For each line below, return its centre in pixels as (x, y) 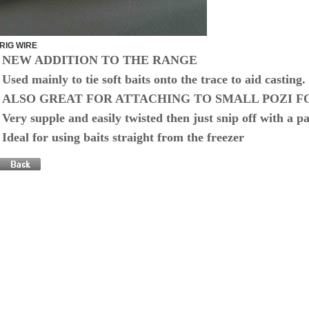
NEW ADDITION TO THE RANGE (99, 60)
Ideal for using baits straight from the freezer (123, 137)
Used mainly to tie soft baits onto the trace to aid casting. (153, 79)
